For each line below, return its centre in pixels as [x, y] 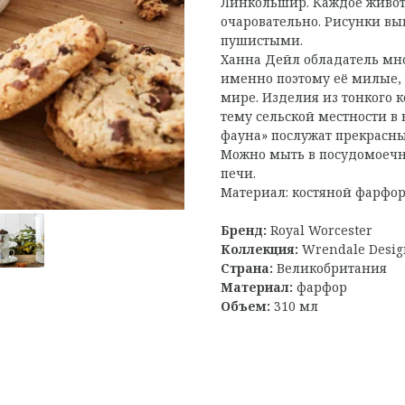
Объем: [247, 306]
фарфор [322, 287]
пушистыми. [262, 40]
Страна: [249, 268]
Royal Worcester [321, 230]
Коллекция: [261, 249]
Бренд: [245, 230]
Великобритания [332, 268]
